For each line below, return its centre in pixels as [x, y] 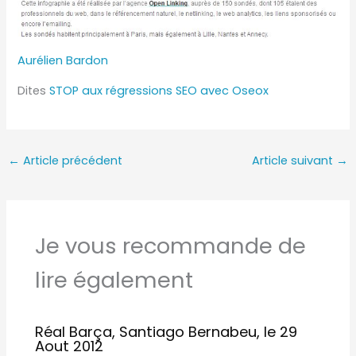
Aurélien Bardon [63, 60]
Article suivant [294, 160]
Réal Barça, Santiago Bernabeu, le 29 [166, 331]
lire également [114, 281]
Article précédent [71, 160]
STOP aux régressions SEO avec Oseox [159, 91]
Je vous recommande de [171, 246]
